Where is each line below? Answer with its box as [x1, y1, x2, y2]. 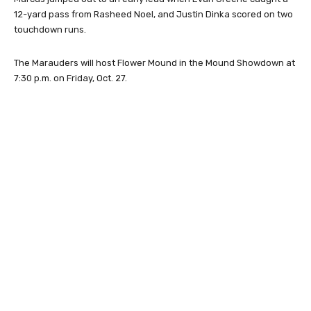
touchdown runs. [14, 24, 86, 35]
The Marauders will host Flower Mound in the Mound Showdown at [14, 57, 295, 68]
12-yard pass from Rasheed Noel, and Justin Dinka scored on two [14, 8, 293, 19]
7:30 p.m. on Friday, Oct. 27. [14, 72, 127, 83]
